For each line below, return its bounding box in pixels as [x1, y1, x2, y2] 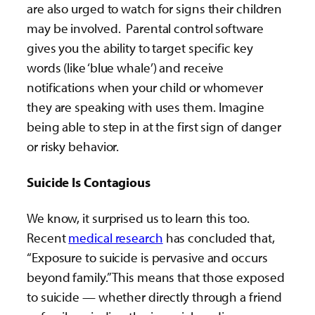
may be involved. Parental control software [27, 19, 264, 37]
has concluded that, [162, 229, 275, 247]
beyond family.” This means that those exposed [27, 269, 285, 286]
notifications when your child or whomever [27, 78, 263, 96]
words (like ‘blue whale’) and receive [27, 58, 224, 76]
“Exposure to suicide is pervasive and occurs [27, 249, 268, 266]
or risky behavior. [27, 137, 120, 155]
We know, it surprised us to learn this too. [27, 210, 250, 227]
